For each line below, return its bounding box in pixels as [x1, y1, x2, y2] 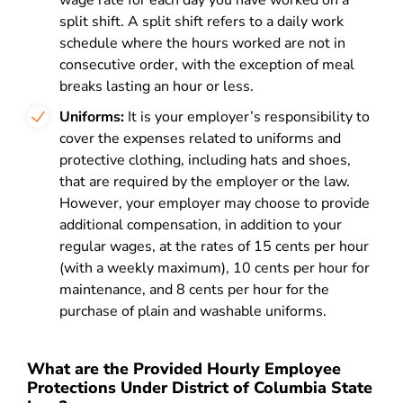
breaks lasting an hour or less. [59, 76, 254, 96]
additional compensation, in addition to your [59, 215, 342, 235]
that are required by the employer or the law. [59, 172, 350, 192]
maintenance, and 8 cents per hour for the [59, 280, 329, 300]
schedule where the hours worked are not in [59, 33, 345, 53]
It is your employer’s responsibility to [124, 107, 370, 127]
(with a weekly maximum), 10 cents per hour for [59, 258, 370, 278]
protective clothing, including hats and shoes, [59, 150, 351, 170]
